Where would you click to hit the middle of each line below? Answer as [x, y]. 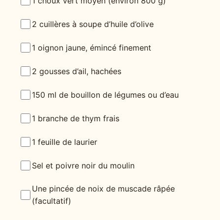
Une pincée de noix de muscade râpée [103, 189]
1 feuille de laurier [65, 142]
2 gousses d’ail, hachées [77, 71]
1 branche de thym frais [76, 118]
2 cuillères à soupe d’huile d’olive [93, 24]
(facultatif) [52, 201]
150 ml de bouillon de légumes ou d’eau [105, 95]
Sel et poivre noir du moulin [83, 165]
